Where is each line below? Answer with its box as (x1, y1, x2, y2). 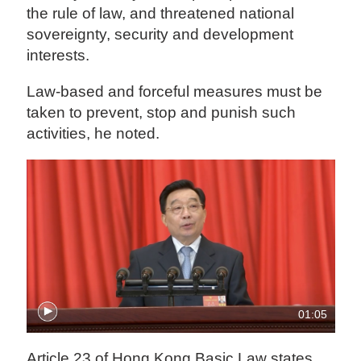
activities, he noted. (27, 124, 160, 142)
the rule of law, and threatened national (27, 4, 295, 22)
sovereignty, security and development (27, 25, 294, 43)
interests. (27, 46, 90, 64)
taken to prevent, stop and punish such (27, 103, 297, 121)
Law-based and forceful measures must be (27, 82, 323, 100)
